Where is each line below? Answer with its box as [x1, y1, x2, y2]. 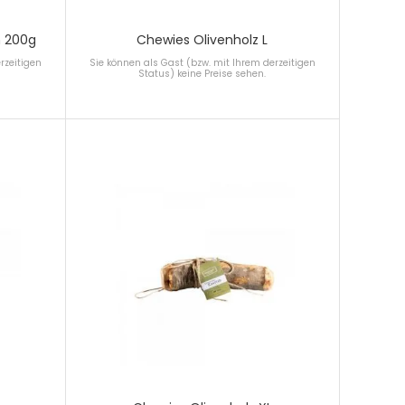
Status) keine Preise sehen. [138, 66, 267, 80]
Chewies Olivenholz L [137, 30, 268, 49]
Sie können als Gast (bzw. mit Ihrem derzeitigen [89, 55, 316, 70]
